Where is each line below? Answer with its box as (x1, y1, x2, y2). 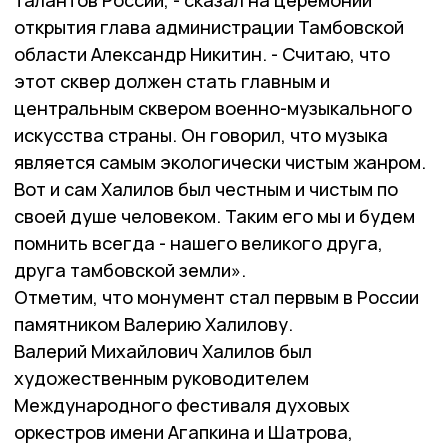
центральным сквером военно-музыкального (14, 96, 412, 121)
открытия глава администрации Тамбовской (14, 15, 404, 40)
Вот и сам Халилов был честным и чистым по (14, 177, 398, 202)
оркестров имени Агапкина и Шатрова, (14, 420, 353, 445)
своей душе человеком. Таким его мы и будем (14, 204, 415, 229)
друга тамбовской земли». (14, 258, 246, 283)
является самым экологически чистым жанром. (14, 150, 426, 175)
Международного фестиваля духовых (14, 393, 350, 418)
